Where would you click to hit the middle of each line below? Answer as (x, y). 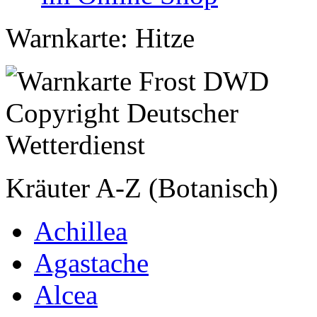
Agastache (91, 263)
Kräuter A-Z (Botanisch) (142, 188)
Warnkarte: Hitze (100, 38)
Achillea (81, 231)
